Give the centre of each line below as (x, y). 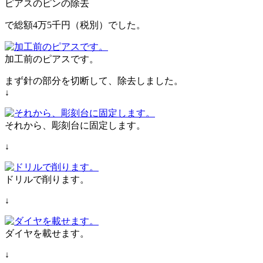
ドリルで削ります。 (47, 179)
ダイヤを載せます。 (47, 233)
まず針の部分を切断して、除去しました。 (94, 80)
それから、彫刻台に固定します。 (75, 125)
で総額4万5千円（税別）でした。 (75, 25)
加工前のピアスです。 (52, 59)
